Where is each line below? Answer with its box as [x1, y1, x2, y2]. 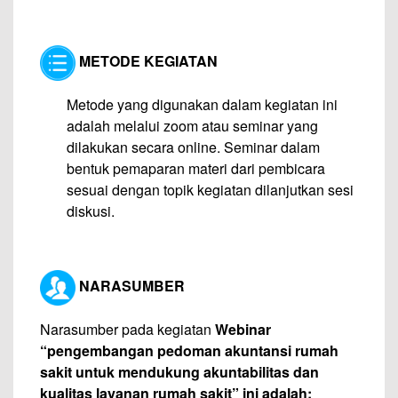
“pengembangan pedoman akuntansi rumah [40, 340, 338, 361]
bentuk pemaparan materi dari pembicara [67, 158, 325, 179]
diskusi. [67, 201, 115, 221]
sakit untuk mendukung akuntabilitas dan [40, 362, 319, 382]
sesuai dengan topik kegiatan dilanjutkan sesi [67, 179, 354, 200]
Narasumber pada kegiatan [40, 319, 215, 339]
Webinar [215, 319, 271, 339]
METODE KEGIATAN [76, 51, 218, 72]
